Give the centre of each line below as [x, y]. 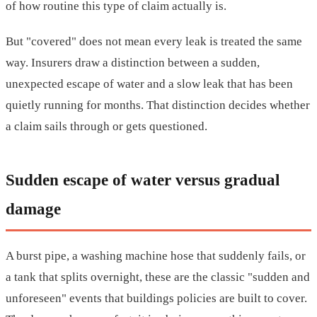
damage [33, 209]
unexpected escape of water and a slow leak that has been [149, 84]
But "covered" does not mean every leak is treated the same [154, 42]
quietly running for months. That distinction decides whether [158, 105]
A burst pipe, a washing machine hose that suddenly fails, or [156, 256]
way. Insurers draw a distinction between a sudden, [133, 63]
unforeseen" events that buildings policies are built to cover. [156, 299]
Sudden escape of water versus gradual [143, 180]
